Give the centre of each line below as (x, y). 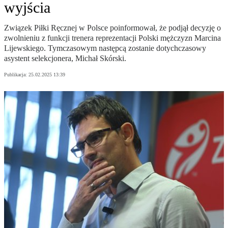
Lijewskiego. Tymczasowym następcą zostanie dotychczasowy (105, 48)
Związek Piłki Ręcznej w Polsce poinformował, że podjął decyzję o (112, 28)
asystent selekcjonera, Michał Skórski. (65, 59)
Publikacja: (16, 75)
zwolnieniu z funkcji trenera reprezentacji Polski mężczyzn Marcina (112, 38)
